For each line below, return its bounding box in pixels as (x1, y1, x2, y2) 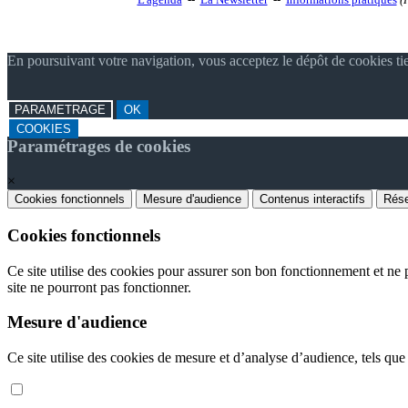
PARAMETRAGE (15, 102, 106, 117)
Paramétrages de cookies (7, 136, 190, 156)
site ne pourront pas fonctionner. (7, 279, 191, 295)
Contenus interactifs (260, 192, 365, 207)
